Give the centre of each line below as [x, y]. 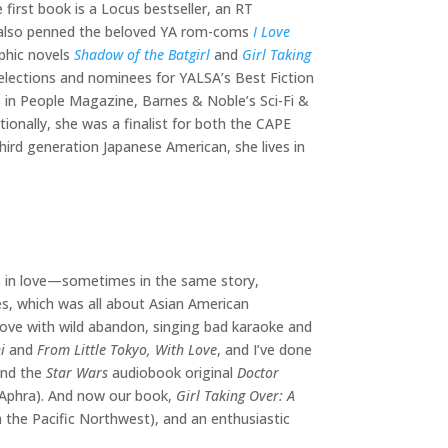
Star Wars [77, 373]
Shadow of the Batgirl [142, 55]
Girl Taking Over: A [235, 396]
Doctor [258, 373]
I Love [271, 32]
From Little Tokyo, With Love [127, 350]
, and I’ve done [264, 350]
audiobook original [172, 373]
